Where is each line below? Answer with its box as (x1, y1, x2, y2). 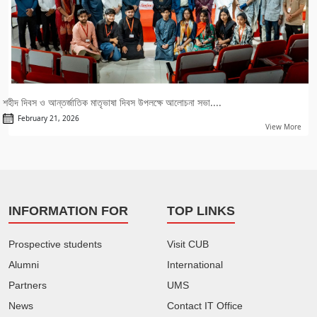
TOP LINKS (167, 204, 235, 219)
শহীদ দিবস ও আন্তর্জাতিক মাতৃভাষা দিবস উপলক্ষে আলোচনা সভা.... (3, 96, 222, 110)
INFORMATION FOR (8, 204, 128, 219)
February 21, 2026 (13, 113, 80, 123)
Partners (8, 279, 47, 292)
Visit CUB (167, 238, 209, 250)
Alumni (8, 259, 39, 271)
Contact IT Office (167, 300, 243, 312)
